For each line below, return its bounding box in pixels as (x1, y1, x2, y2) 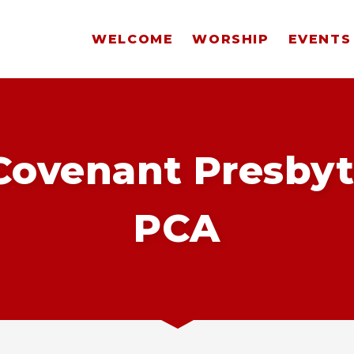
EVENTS (288, 31, 352, 47)
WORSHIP (192, 31, 269, 47)
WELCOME (92, 31, 174, 47)
